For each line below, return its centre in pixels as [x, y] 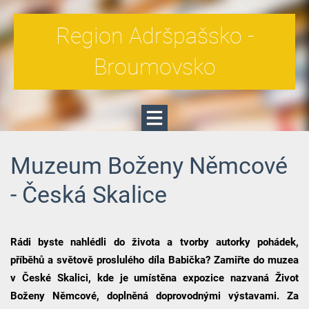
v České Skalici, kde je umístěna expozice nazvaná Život [154, 278]
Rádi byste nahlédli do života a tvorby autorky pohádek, [154, 242]
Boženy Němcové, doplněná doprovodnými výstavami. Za [154, 296]
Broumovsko [154, 67]
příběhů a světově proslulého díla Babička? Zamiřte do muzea [154, 260]
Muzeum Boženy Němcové [149, 166]
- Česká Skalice [88, 195]
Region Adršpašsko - [154, 36]
